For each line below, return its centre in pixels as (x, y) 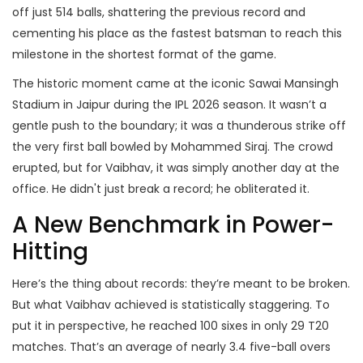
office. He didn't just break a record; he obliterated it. (161, 189)
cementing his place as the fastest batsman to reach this (177, 34)
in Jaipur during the (117, 105)
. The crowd (300, 147)
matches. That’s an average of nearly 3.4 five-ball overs (171, 347)
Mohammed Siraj (219, 147)
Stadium (36, 105)
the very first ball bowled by (92, 147)
